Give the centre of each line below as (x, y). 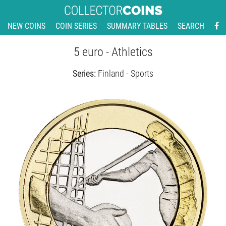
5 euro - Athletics (113, 52)
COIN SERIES (76, 26)
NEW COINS (26, 26)
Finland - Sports (126, 74)
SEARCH (191, 26)
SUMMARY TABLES (137, 26)
